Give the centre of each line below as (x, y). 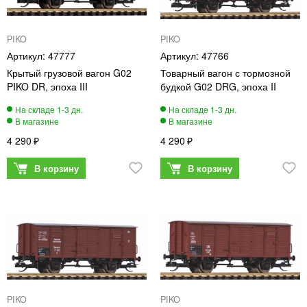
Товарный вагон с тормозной (225, 72)
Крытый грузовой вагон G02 (69, 72)
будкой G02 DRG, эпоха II (218, 86)
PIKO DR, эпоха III (47, 86)
